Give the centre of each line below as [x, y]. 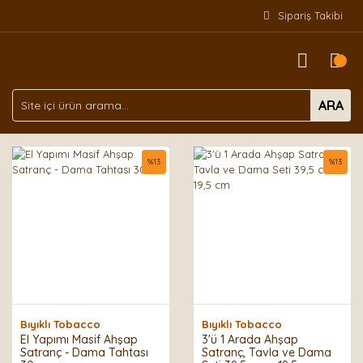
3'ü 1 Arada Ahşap [250, 340]
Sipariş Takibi [310, 15]
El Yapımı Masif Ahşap [79, 340]
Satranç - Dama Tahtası [84, 352]
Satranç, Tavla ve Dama [267, 352]
